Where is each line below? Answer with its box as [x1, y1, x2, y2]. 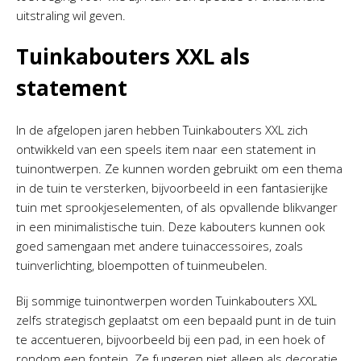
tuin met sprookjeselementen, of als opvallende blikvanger [16, 198, 338, 215]
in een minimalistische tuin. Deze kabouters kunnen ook [16, 218, 325, 234]
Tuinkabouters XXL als [16, 41, 250, 71]
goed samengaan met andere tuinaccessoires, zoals [16, 237, 303, 254]
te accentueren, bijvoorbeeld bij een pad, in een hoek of [16, 330, 325, 347]
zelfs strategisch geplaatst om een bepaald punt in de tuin [16, 311, 336, 328]
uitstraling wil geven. [16, 6, 126, 23]
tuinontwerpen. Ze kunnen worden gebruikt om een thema [16, 160, 342, 176]
